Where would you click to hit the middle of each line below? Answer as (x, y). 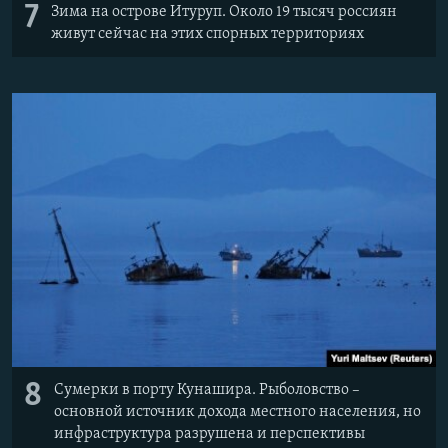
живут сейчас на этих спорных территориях (207, 34)
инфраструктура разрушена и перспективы (209, 434)
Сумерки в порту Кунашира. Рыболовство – (207, 390)
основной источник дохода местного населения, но (237, 412)
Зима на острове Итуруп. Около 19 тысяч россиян (224, 12)
